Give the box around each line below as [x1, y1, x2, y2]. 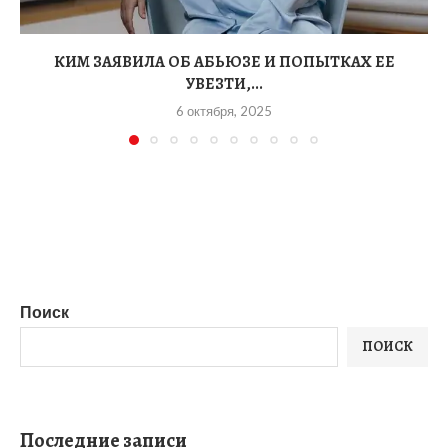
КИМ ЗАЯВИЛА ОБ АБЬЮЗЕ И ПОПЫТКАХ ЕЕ [53, 51, 395, 74]
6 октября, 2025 [176, 103, 272, 120]
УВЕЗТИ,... [185, 73, 263, 96]
